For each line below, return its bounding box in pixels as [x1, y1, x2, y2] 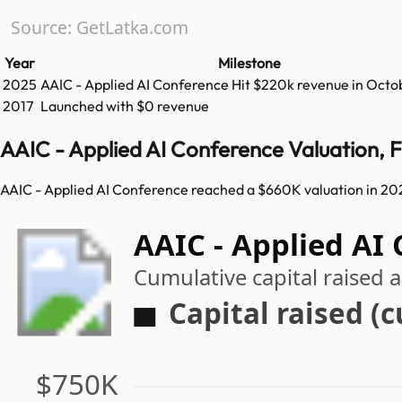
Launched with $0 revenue [40, 97, 209, 116]
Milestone [217, 54, 281, 73]
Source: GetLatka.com [10, 15, 188, 40]
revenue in [297, 75, 366, 94]
